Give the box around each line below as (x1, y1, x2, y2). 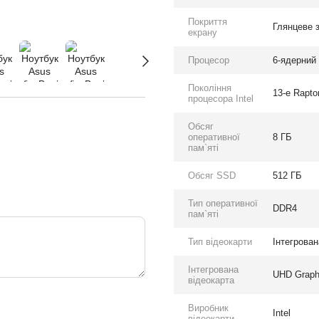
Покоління (188, 83, 231, 93)
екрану (188, 27, 217, 38)
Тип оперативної (188, 198, 258, 209)
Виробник (188, 303, 229, 313)
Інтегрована (188, 264, 239, 275)
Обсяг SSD (188, 170, 236, 181)
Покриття (188, 16, 227, 27)
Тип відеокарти (188, 236, 252, 247)
